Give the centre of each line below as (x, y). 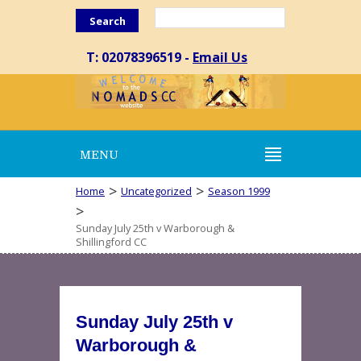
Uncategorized (156, 191)
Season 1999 (239, 191)
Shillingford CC (111, 242)
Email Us (220, 57)
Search (107, 21)
